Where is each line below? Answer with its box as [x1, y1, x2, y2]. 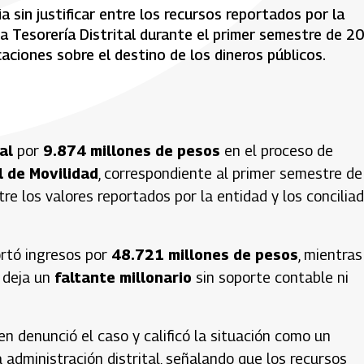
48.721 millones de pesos [111, 245, 298, 263]
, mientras [298, 245, 362, 263]
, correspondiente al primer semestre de [98, 164, 362, 182]
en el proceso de [220, 141, 333, 159]
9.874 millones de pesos [43, 141, 220, 159]
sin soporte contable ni [192, 268, 349, 286]
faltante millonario [54, 268, 192, 286]
